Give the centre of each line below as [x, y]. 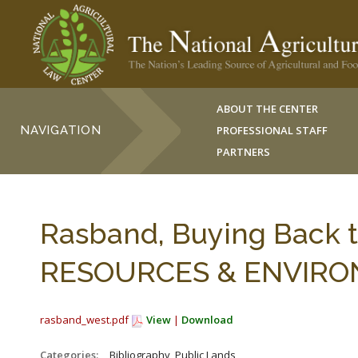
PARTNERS [244, 152]
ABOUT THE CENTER [268, 109]
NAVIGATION [61, 130]
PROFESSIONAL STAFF [272, 130]
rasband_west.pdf [86, 320]
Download [207, 320]
